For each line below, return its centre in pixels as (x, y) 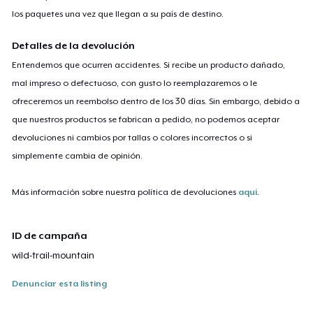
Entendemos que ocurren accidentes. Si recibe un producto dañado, (149, 65)
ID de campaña (50, 235)
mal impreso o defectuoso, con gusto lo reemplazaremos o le (135, 83)
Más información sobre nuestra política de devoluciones (125, 192)
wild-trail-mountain (53, 255)
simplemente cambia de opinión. (78, 155)
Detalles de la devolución (74, 45)
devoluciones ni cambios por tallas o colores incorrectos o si (132, 137)
